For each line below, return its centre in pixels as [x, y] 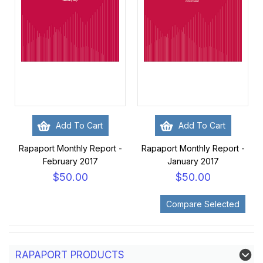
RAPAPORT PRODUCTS [70, 255]
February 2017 [70, 161]
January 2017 [193, 161]
